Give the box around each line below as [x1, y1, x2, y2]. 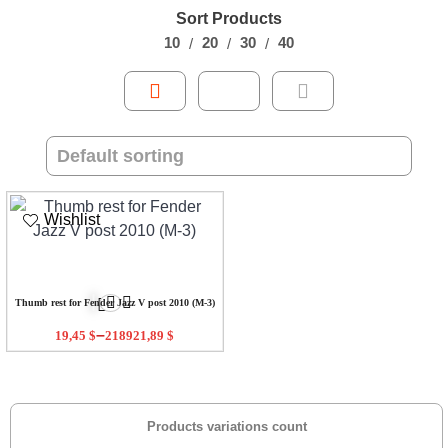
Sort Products [176, 9, 282, 27]
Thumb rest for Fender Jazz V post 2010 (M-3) [14, 297, 215, 309]
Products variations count [146, 418, 307, 434]
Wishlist [43, 211, 100, 229]
